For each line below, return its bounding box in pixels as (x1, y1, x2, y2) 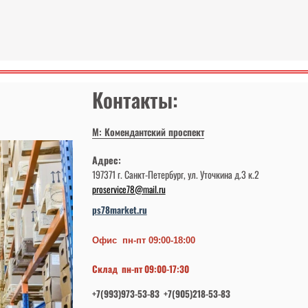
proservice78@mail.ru (91, 181, 166, 196)
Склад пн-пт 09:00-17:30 (91, 261, 189, 276)
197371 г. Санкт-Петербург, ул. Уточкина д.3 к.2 (91, 166, 261, 181)
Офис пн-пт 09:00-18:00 (91, 234, 195, 245)
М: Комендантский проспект (91, 124, 204, 139)
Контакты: (91, 85, 178, 115)
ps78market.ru (91, 202, 147, 217)
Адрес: (91, 152, 121, 167)
